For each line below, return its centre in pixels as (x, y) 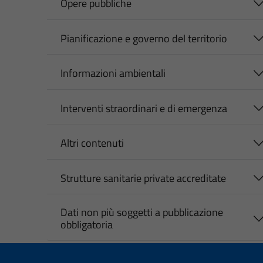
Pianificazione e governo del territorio (144, 38)
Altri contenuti (92, 143)
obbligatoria (86, 225)
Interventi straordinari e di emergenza (144, 108)
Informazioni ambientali (113, 73)
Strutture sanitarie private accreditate (143, 178)
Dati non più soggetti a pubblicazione (141, 213)
